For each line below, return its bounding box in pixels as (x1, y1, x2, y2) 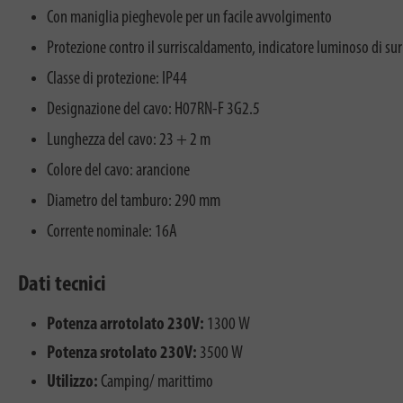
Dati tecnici (18, 273, 106, 296)
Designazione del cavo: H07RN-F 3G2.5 (47, 100, 260, 119)
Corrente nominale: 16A (47, 222, 177, 241)
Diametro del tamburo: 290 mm (47, 192, 220, 210)
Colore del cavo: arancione (47, 161, 190, 180)
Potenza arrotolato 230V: (47, 315, 204, 334)
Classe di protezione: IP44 (47, 69, 187, 88)
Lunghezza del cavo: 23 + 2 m (47, 130, 210, 149)
